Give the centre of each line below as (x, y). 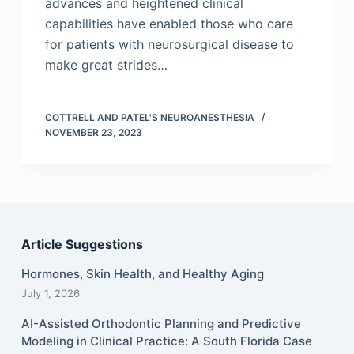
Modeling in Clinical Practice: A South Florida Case (166, 341)
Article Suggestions (82, 245)
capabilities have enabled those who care (169, 24)
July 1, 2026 (50, 293)
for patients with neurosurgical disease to (169, 44)
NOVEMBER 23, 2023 (93, 132)
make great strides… (106, 65)
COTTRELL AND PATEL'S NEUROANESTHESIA (149, 117)
